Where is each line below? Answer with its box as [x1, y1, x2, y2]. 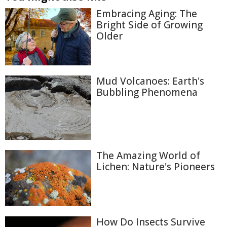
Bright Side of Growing [96, 18, 203, 31]
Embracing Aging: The [96, 7, 197, 20]
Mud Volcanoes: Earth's [96, 74, 204, 88]
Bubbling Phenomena [96, 85, 198, 99]
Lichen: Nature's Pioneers [96, 160, 215, 174]
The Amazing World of [96, 149, 200, 163]
